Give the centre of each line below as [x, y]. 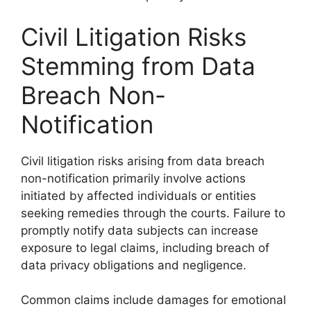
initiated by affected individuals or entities [138, 195]
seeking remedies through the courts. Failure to [153, 213]
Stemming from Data [138, 66]
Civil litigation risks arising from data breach [143, 161]
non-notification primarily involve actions [133, 178]
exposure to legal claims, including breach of [145, 247]
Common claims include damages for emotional [153, 300]
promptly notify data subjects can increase [140, 230]
